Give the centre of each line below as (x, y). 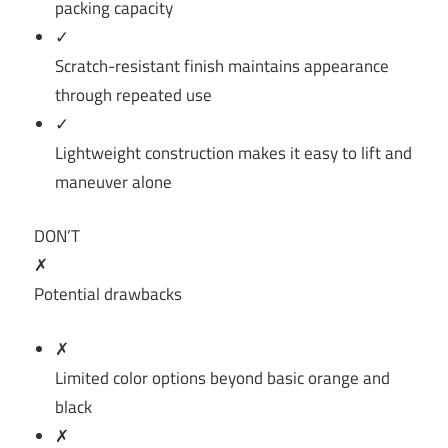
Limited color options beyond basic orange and (223, 377)
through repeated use (134, 94)
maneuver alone (114, 181)
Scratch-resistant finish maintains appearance (222, 65)
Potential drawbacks (108, 294)
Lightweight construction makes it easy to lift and (234, 152)
